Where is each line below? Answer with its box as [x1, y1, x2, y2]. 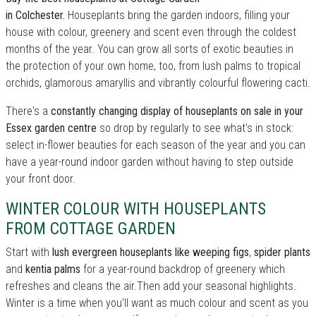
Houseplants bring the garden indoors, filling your [65, 8, 290, 22]
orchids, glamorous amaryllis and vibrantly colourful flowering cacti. [6, 76, 310, 90]
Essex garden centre [6, 121, 97, 135]
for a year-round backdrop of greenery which [80, 262, 285, 276]
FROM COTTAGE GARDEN [6, 219, 176, 238]
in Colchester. [6, 8, 65, 22]
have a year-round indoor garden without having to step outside [6, 155, 293, 169]
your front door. [6, 172, 75, 186]
